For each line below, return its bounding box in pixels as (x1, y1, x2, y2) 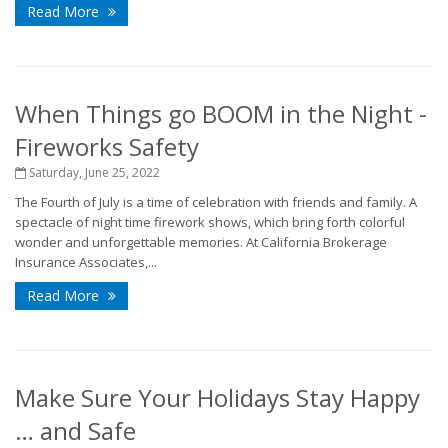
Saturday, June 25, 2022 (26, 164, 160, 181)
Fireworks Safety (15, 130, 199, 163)
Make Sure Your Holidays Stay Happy (15, 381, 420, 414)
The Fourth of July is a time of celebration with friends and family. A (15, 193, 417, 211)
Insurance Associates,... (15, 253, 157, 271)
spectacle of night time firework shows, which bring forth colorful (15, 213, 405, 231)
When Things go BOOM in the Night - (15, 97, 427, 130)
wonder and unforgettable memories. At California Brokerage (15, 233, 387, 251)
